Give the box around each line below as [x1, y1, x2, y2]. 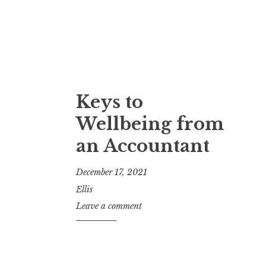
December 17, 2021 [76, 166, 147, 178]
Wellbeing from [76, 113, 224, 135]
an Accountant [76, 135, 210, 157]
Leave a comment [76, 201, 142, 212]
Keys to [76, 91, 143, 113]
